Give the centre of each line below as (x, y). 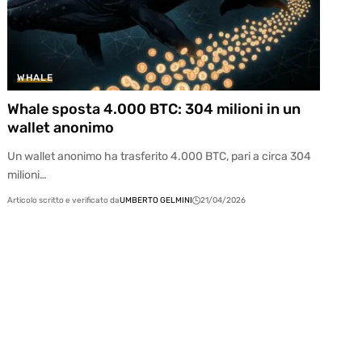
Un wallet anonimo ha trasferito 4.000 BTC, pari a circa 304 (160, 157)
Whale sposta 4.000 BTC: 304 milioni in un (154, 109)
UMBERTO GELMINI (156, 201)
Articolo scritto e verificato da (64, 201)
